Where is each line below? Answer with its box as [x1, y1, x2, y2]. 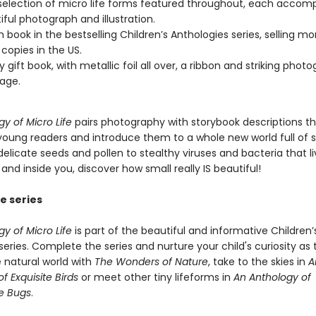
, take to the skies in [207, 255, 308, 269]
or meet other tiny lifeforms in [80, 270, 233, 284]
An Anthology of [233, 270, 311, 284]
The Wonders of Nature [94, 255, 208, 269]
